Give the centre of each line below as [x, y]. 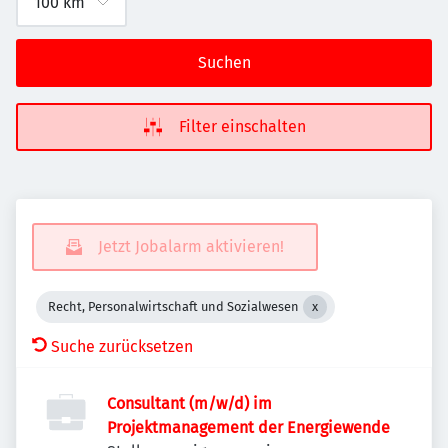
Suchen [224, 62]
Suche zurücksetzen [122, 346]
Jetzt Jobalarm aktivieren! [191, 246]
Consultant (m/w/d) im [189, 403]
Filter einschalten [242, 126]
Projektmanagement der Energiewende [248, 427]
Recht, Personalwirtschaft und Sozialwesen [173, 306]
